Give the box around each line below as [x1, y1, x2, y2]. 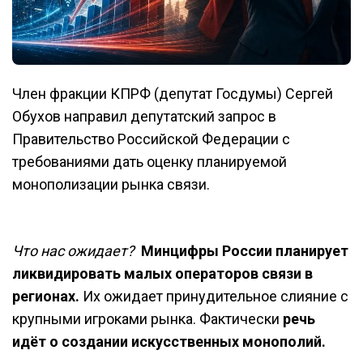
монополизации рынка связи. [12, 175, 213, 193]
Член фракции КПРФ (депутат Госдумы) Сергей [12, 84, 333, 102]
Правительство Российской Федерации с [12, 130, 290, 147]
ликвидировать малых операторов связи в [12, 264, 313, 282]
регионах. [12, 287, 79, 305]
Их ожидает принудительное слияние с [79, 287, 348, 305]
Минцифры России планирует [141, 241, 348, 259]
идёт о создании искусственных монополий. [12, 332, 326, 350]
